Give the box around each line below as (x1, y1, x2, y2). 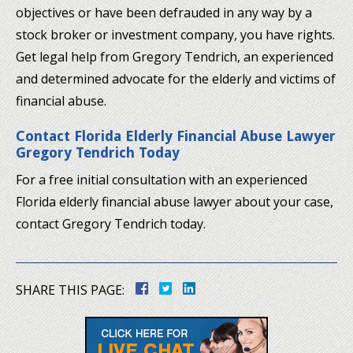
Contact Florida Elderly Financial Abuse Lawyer (16, 127, 336, 144)
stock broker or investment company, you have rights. (16, 25, 335, 43)
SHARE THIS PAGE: (16, 281, 124, 299)
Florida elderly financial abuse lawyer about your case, (16, 192, 333, 210)
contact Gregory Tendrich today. (16, 214, 206, 232)
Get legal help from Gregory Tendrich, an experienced (16, 47, 333, 65)
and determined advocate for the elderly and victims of (16, 69, 336, 87)
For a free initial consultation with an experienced (16, 170, 307, 188)
